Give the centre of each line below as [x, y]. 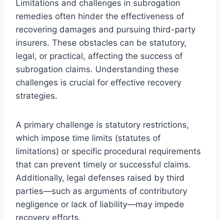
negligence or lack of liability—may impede [100, 204]
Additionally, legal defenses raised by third [100, 178]
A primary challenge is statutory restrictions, [102, 124]
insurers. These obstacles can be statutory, [101, 42]
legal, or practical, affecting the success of [99, 56]
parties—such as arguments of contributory [101, 191]
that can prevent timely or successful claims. [103, 164]
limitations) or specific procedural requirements [108, 151]
